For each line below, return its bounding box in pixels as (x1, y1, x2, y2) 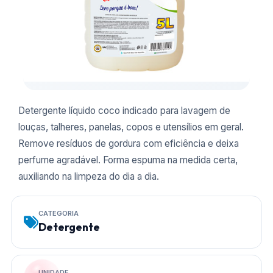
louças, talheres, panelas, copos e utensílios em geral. (18, 121, 244, 133)
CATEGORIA (38, 209, 79, 218)
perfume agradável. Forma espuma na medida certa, (18, 154, 238, 166)
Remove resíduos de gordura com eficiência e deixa (18, 138, 239, 149)
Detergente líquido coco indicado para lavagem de (18, 105, 230, 116)
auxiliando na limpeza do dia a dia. (18, 171, 159, 182)
